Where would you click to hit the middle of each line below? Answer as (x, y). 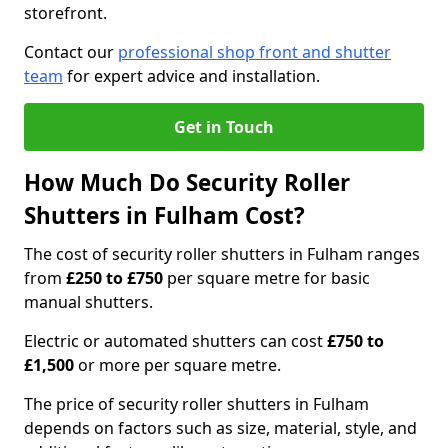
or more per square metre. (179, 365)
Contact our (71, 52)
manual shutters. (88, 302)
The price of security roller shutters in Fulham (196, 404)
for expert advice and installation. (191, 76)
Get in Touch (224, 127)
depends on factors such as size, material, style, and (220, 428)
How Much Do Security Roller (187, 182)
